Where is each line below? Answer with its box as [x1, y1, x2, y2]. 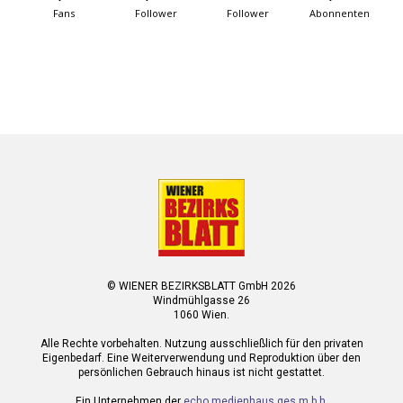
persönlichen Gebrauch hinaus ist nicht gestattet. [78, 366, 325, 379]
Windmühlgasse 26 [153, 294, 250, 307]
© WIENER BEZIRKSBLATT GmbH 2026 [107, 280, 296, 292]
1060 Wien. [174, 309, 229, 321]
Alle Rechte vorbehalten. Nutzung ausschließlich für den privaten [40, 337, 363, 350]
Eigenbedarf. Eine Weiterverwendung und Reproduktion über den [42, 352, 361, 364]
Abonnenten [309, 6, 370, 20]
